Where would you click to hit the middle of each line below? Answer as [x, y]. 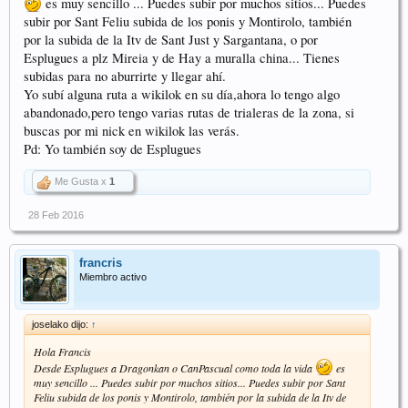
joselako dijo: [61, 324]
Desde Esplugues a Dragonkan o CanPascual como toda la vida [174, 367]
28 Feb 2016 [56, 214]
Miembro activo [113, 276]
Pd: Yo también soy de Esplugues [112, 148]
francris [101, 262]
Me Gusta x [81, 181]
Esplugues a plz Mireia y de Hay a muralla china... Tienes [182, 57]
